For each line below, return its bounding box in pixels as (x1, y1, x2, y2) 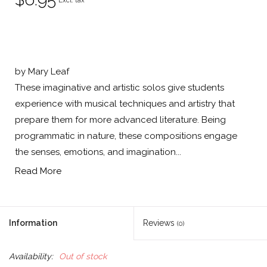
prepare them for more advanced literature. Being (15, 114, 226, 126)
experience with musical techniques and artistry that (15, 98, 235, 110)
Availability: (9, 252, 53, 262)
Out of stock (59, 252, 107, 262)
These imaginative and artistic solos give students (15, 82, 224, 94)
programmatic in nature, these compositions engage (15, 131, 237, 142)
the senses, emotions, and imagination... (15, 147, 181, 158)
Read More (15, 166, 61, 177)
